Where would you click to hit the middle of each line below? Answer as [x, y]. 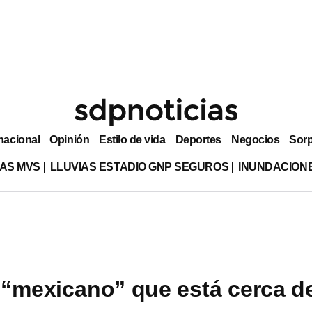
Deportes [198, 139]
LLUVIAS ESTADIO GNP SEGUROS [139, 166]
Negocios [255, 139]
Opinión [70, 139]
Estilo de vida [132, 139]
